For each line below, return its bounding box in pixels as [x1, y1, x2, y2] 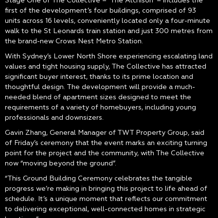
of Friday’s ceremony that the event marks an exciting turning [5, 139, 207, 147]
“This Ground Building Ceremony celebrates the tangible [5, 174, 192, 183]
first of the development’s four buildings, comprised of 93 [5, 6, 196, 15]
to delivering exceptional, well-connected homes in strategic [5, 205, 205, 214]
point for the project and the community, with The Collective [5, 149, 204, 158]
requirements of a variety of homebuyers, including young [5, 103, 196, 112]
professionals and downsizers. [5, 113, 104, 122]
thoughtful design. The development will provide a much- [5, 83, 195, 91]
